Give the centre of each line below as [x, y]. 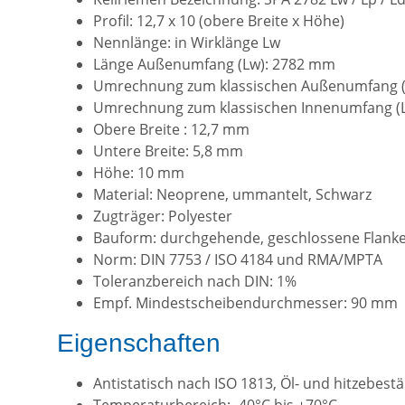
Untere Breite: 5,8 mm [168, 151]
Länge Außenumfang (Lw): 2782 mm [214, 65]
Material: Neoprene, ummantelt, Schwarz [232, 195]
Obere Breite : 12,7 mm [171, 130]
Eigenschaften [139, 344]
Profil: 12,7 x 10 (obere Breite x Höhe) [219, 21]
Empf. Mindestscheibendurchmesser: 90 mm [245, 303]
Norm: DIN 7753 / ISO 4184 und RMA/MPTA [238, 260]
